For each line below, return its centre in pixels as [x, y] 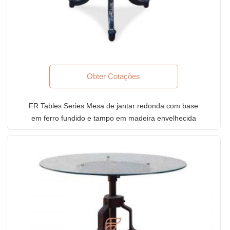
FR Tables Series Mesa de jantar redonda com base [114, 106]
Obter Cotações [114, 76]
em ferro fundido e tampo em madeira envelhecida [113, 118]
